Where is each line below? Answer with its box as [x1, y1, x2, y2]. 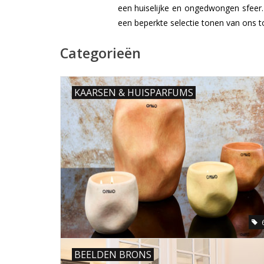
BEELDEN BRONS [74, 247, 151, 261]
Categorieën [60, 44, 141, 63]
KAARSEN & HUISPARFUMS [74, 86, 193, 100]
